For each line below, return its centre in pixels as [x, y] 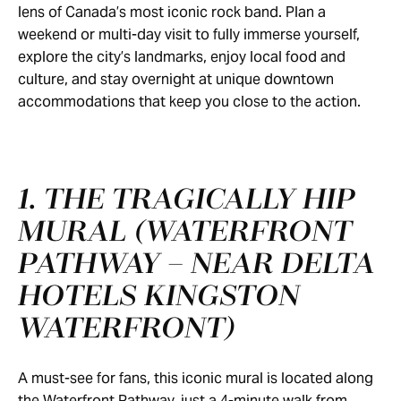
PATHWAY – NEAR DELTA [196, 265]
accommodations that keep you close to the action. [191, 102]
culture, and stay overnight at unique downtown [176, 79]
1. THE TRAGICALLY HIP [187, 200]
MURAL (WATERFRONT [185, 233]
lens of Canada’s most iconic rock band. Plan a [172, 12]
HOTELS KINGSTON [159, 297]
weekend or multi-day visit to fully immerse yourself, [189, 34]
